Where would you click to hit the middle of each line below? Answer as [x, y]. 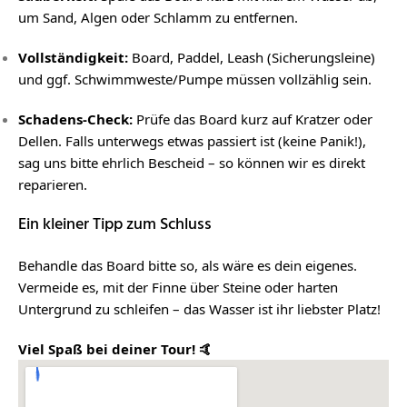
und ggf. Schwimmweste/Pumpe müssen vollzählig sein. [195, 79]
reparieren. [53, 184]
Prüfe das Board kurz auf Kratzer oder [253, 119]
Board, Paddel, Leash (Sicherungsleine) [252, 57]
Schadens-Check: [75, 119]
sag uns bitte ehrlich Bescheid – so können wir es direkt [192, 163]
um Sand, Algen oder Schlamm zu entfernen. [158, 17]
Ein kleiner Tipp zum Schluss [115, 225]
